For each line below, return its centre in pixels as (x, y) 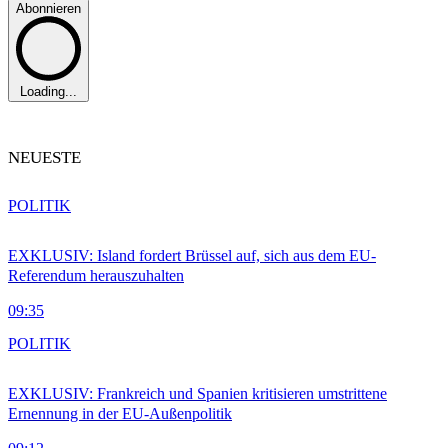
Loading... (48, 92)
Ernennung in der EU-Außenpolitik (120, 414)
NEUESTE (44, 158)
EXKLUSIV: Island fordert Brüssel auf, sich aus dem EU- (192, 256)
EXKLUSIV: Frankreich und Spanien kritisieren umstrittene (197, 394)
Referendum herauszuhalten (96, 276)
